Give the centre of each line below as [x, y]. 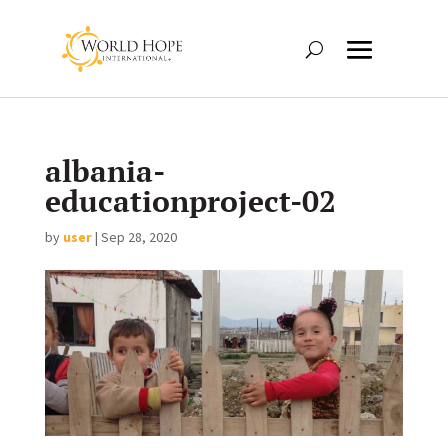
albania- [104, 171]
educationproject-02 [190, 201]
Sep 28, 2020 [138, 237]
